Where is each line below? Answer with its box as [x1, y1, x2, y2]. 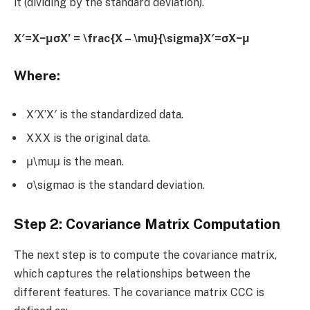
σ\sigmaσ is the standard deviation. [26, 178, 205, 192]
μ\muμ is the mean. [26, 154, 124, 168]
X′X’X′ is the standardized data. [26, 107, 183, 121]
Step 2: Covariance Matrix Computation [14, 216, 280, 233]
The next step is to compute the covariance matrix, [14, 248, 277, 262]
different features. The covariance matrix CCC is [14, 285, 264, 299]
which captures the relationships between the [14, 266, 250, 280]
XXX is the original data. [26, 131, 150, 145]
